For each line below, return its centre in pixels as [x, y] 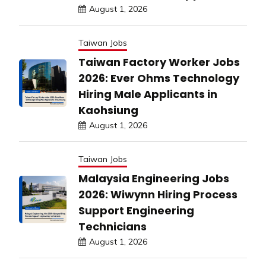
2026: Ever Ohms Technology [159, 78]
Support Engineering [136, 210]
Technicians [113, 226]
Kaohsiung [108, 110]
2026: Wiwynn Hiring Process [158, 194]
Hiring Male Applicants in [148, 94]
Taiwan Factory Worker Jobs [159, 62]
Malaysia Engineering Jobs [154, 178]
